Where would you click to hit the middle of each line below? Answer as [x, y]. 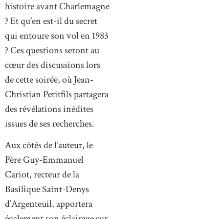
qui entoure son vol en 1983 [57, 35]
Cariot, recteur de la [42, 175]
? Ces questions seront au [52, 50]
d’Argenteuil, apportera [49, 204]
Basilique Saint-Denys [47, 189]
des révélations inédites [49, 109]
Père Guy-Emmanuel [44, 160]
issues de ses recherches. [50, 123]
